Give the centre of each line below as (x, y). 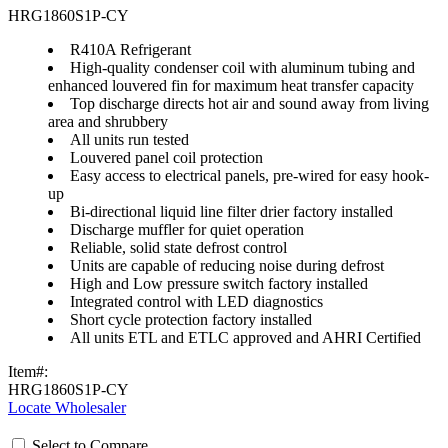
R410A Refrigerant (130, 50)
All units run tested (129, 140)
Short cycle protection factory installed (191, 320)
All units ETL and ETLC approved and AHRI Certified (245, 338)
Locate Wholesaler (67, 408)
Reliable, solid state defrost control (178, 248)
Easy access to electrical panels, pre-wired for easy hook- (249, 176)
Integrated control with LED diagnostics (196, 302)
